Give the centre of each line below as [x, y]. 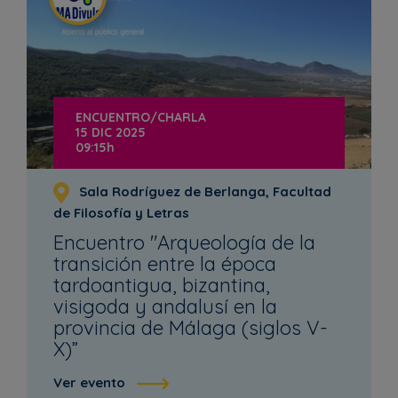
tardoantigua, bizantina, [162, 286]
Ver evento [89, 383]
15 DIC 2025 [111, 133]
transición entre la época [165, 264]
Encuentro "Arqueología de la [184, 243]
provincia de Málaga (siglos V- [191, 328]
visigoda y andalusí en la [165, 307]
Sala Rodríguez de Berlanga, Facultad [203, 192]
